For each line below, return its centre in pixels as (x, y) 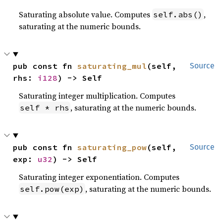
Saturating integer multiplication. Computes (97, 96)
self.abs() (178, 15)
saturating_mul (112, 66)
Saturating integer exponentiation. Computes (99, 177)
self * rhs (45, 108)
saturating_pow (112, 147)
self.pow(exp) (52, 189)
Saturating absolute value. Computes (86, 15)
